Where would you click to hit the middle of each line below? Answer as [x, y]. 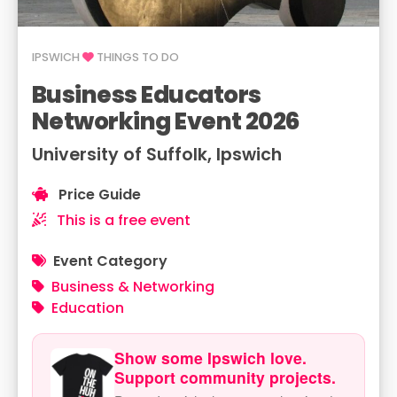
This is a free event [122, 220]
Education [88, 308]
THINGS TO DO [136, 57]
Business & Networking [133, 287]
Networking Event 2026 [166, 121]
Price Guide [98, 195]
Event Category [110, 261]
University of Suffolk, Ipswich [157, 155]
